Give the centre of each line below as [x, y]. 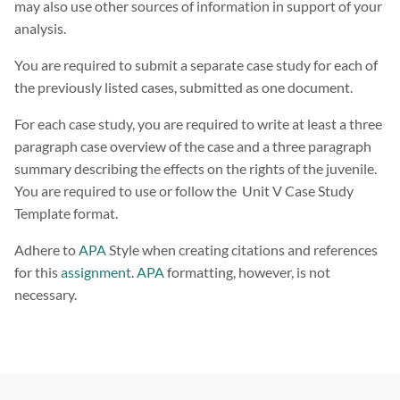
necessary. [46, 295]
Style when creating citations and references [242, 250]
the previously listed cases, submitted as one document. [183, 87]
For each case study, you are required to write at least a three [198, 124]
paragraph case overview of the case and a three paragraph [193, 146]
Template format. [66, 213]
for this [37, 272]
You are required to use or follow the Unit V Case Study [184, 191]
